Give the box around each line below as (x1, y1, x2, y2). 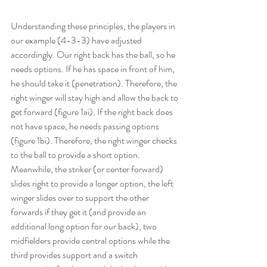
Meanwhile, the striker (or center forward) (11, 162, 165, 176)
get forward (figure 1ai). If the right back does (11, 105, 175, 119)
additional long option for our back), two (11, 219, 159, 234)
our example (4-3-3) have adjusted (11, 33, 144, 48)
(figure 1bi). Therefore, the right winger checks (11, 133, 179, 148)
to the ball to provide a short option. (11, 148, 142, 162)
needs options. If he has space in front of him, (11, 62, 176, 76)
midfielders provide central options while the (11, 234, 172, 248)
